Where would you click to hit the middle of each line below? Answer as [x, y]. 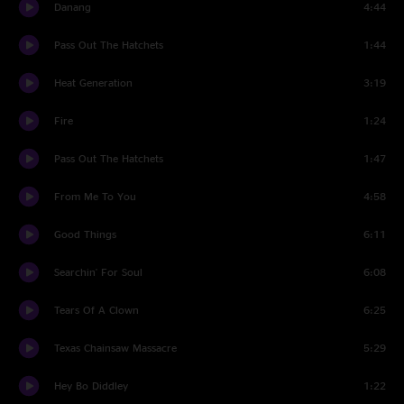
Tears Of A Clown [96, 310]
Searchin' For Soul [98, 272]
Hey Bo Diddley [91, 386]
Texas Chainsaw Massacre [115, 348]
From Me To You [95, 196]
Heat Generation [93, 83]
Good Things [85, 234]
